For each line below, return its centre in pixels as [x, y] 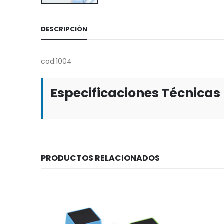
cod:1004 [57, 62]
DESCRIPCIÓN [64, 29]
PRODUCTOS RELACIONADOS [100, 158]
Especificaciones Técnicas [135, 93]
